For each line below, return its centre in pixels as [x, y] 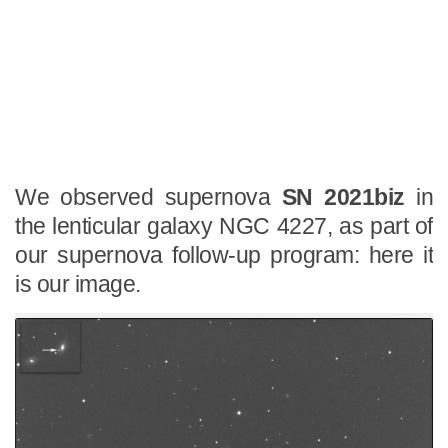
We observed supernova [148, 197]
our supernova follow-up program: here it [224, 255]
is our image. [78, 284]
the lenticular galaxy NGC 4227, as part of [224, 226]
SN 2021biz [349, 197]
